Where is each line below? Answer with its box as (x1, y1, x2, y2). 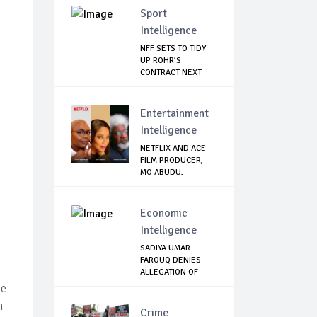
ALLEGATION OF (140, 267, 198, 278)
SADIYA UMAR (140, 243, 190, 254)
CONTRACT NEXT (140, 67, 202, 79)
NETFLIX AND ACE (140, 143, 206, 154)
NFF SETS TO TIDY (140, 43, 206, 54)
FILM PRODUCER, (140, 155, 203, 166)
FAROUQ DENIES (140, 255, 201, 266)
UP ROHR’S (140, 55, 181, 67)
